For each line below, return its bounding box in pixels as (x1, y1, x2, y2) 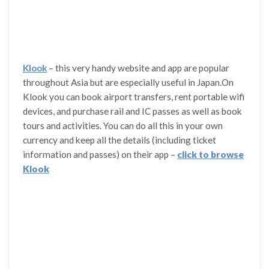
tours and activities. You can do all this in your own (23, 120, 223, 131)
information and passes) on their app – (23, 149, 178, 160)
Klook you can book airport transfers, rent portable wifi (23, 91, 245, 103)
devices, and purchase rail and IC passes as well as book (23, 106, 243, 117)
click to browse (177, 149, 244, 160)
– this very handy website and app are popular (49, 62, 230, 74)
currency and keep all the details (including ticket (23, 134, 217, 146)
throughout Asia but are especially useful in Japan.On (23, 77, 234, 88)
